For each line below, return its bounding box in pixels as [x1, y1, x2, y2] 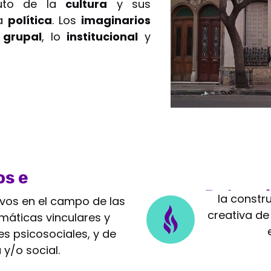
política [8, 12, 53, 28]
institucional [67, 28, 139, 44]
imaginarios [81, 12, 151, 28]
